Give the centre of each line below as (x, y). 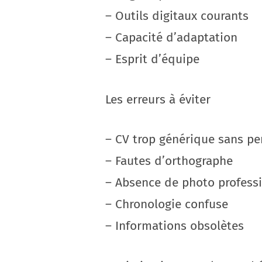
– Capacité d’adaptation (171, 37)
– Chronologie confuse (167, 204)
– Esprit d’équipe (152, 59)
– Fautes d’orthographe (169, 161)
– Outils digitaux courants (177, 16)
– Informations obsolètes (175, 226)
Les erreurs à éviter (158, 99)
